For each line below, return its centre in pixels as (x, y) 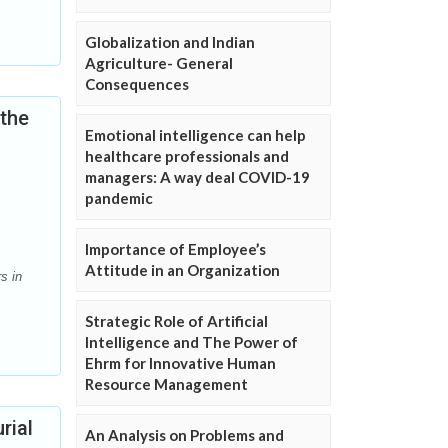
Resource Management (166, 384)
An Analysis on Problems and (184, 435)
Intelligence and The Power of (191, 342)
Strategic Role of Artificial (176, 321)
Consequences (137, 84)
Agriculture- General (159, 63)
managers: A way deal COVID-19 (197, 177)
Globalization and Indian (170, 42)
